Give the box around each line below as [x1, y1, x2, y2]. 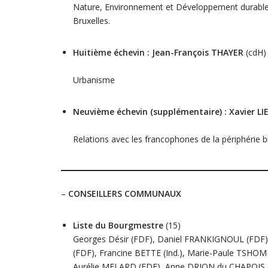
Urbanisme [73, 74, 115, 86]
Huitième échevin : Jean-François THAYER [73, 47, 246, 58]
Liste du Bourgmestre [73, 220, 166, 231]
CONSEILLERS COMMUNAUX [68, 188, 181, 199]
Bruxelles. [73, 15, 110, 26]
